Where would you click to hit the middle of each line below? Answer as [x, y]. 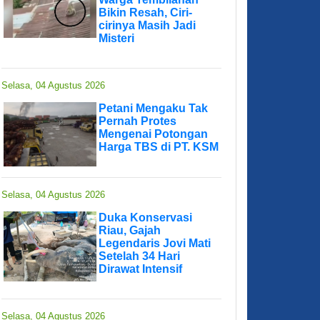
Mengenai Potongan [153, 134]
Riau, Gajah [130, 231]
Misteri [116, 39]
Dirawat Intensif [140, 269]
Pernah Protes [137, 121]
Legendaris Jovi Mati [155, 244]
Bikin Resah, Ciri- [145, 13]
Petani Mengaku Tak [153, 109]
